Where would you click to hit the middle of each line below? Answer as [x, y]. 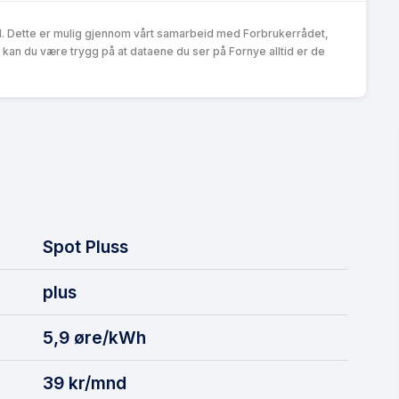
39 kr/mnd [85, 383]
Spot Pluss [85, 246]
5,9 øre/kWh [94, 337]
